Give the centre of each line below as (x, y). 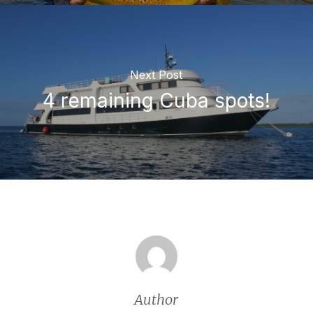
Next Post (156, 75)
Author (156, 299)
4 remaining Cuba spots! (156, 101)
